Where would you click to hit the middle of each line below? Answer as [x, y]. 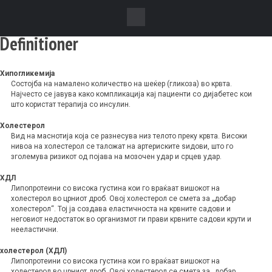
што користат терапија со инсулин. [71, 105]
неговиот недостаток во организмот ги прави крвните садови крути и [131, 219]
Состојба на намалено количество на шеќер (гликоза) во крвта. [121, 84]
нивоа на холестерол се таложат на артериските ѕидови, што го [122, 147]
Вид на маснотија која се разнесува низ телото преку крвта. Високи [129, 136]
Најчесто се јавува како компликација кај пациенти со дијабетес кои [131, 94]
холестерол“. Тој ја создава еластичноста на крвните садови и [121, 209]
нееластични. [35, 230]
